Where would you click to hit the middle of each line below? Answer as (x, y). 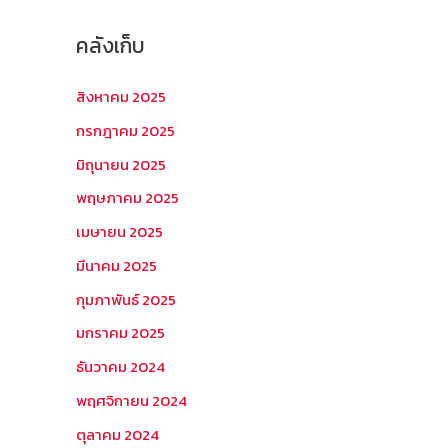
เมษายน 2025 (119, 231)
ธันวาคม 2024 (120, 366)
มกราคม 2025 (120, 333)
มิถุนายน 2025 (121, 164)
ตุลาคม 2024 (117, 434)
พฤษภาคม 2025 (127, 198)
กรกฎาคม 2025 (125, 130)
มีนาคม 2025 (116, 265)
